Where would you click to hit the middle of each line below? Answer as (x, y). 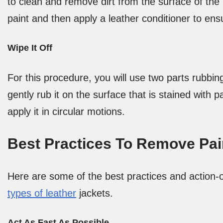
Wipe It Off (30, 48)
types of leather (42, 193)
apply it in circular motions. (69, 112)
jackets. (96, 193)
